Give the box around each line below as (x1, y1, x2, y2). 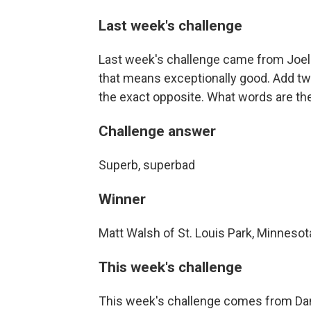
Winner (99, 190, 146, 208)
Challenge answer (99, 121, 216, 140)
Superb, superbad (99, 157, 195, 172)
